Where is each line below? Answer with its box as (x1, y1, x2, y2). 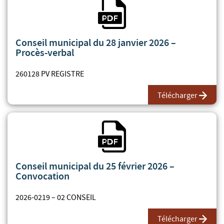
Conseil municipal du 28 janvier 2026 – (15, 35, 176, 49)
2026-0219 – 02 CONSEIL (15, 192, 96, 202)
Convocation (15, 169, 69, 182)
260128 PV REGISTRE (15, 68, 84, 79)
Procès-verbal (15, 45, 74, 59)
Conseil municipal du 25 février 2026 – (15, 159, 174, 172)
